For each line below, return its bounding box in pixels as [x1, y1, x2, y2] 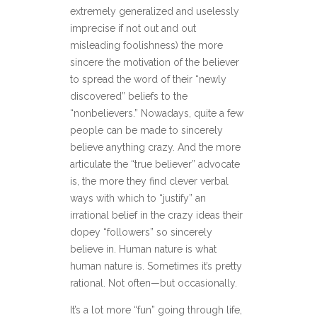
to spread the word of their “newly [70, 74, 226, 86]
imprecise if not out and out [70, 23, 196, 35]
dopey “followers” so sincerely [70, 226, 212, 238]
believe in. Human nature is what [70, 243, 217, 255]
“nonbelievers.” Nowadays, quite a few [70, 108, 243, 120]
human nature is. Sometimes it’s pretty [70, 260, 242, 272]
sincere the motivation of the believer [70, 57, 239, 69]
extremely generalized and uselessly [70, 6, 239, 18]
